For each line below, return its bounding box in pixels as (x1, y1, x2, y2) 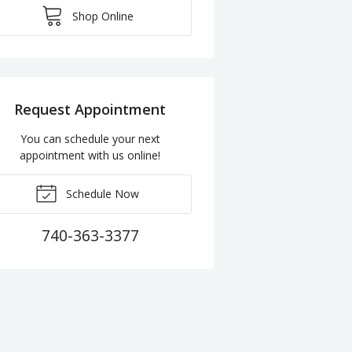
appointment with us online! (20, 147, 161, 163)
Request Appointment (14, 99, 167, 119)
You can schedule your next (20, 130, 160, 146)
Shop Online (68, 8, 134, 24)
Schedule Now (63, 185, 140, 201)
